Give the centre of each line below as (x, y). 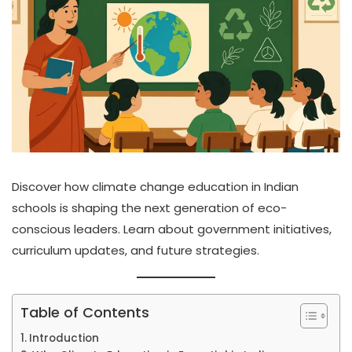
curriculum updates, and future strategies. (136, 250)
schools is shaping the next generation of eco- (149, 207)
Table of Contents (85, 312)
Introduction (64, 338)
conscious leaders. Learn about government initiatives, (172, 229)
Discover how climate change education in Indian (155, 186)
